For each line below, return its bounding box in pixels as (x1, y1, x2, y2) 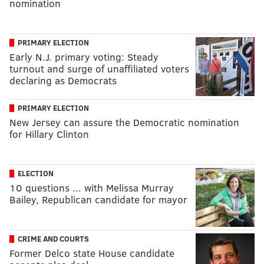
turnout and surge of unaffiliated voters (9, 62, 189, 76)
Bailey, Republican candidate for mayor (9, 193, 187, 207)
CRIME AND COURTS (18, 233, 89, 245)
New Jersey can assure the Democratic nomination (9, 115, 239, 130)
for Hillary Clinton (9, 127, 89, 141)
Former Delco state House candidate (9, 246, 174, 260)
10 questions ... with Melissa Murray (9, 181, 174, 195)
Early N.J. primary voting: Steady (9, 50, 159, 64)
